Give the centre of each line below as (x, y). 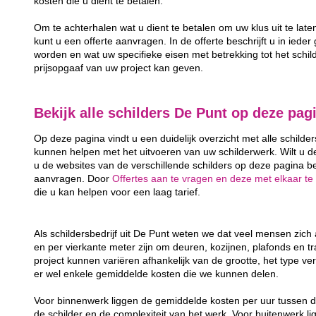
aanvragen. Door (73, 179)
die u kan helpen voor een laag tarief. (117, 193)
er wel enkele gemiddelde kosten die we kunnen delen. (157, 274)
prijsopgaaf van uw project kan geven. (119, 68)
